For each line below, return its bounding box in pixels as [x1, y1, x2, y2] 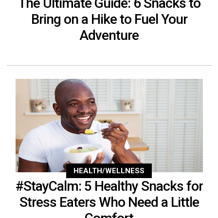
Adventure [79, 27, 139, 43]
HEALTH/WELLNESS [73, 166, 145, 175]
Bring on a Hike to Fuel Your [31, 11, 187, 27]
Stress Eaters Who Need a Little [19, 194, 199, 210]
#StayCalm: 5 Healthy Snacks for [15, 178, 203, 194]
